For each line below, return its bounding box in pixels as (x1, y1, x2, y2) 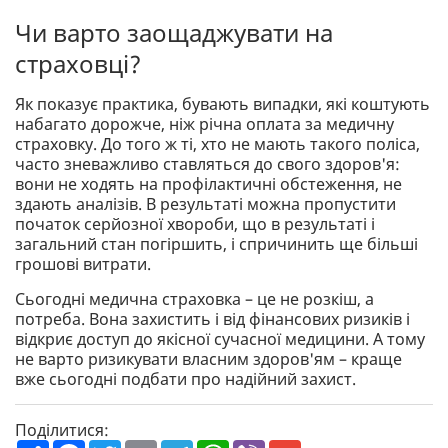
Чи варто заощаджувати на (15, 16, 333, 50)
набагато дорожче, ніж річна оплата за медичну (15, 113, 394, 136)
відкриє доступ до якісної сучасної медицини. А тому (15, 328, 425, 351)
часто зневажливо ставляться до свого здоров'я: (15, 153, 400, 176)
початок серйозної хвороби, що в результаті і (15, 213, 375, 236)
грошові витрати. (15, 253, 151, 276)
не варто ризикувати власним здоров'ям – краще (15, 348, 402, 371)
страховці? (15, 47, 141, 81)
